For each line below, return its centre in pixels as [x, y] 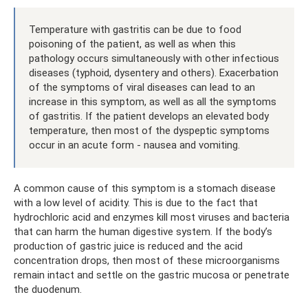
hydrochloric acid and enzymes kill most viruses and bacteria [152, 217]
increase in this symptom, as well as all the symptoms [153, 101]
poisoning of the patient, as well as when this [132, 44]
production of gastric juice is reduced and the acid [128, 246]
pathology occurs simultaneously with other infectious [154, 58]
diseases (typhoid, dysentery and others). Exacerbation [154, 73]
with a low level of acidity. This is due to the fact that [136, 202]
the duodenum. [48, 289]
